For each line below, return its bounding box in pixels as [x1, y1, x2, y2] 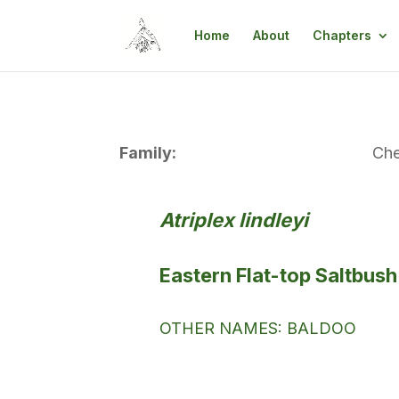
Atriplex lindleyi [159, 208, 309, 232]
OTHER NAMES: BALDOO [159, 318, 357, 338]
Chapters [312, 28, 371, 43]
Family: [119, 142, 177, 162]
